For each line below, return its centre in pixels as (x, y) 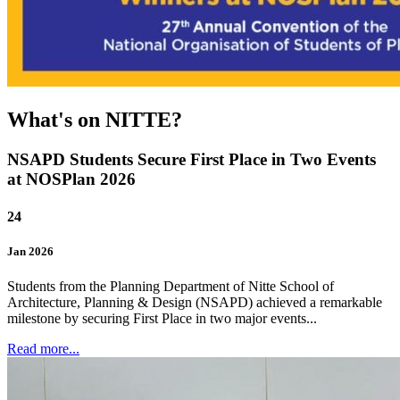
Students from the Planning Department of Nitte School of (171, 286)
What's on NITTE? (95, 120)
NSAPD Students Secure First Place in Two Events (192, 160)
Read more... (43, 348)
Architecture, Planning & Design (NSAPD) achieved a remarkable (195, 302)
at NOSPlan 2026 (71, 179)
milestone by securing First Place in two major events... (162, 318)
